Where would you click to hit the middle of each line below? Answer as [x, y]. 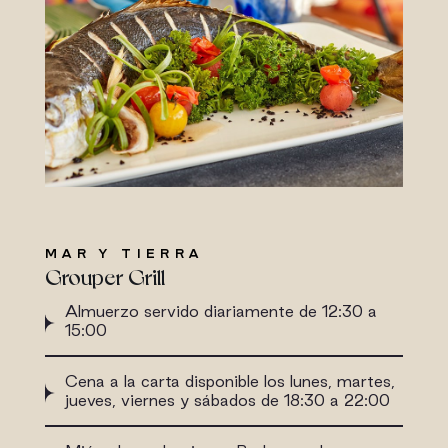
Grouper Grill [104, 275]
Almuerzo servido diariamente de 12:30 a [220, 310]
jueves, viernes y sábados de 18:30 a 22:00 [227, 399]
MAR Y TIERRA [124, 253]
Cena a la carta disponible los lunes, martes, [229, 380]
